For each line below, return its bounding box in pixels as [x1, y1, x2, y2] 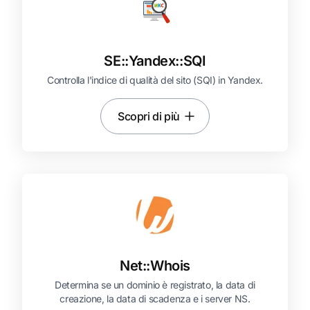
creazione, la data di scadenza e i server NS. [60, 293, 250, 304]
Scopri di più [118, 109, 180, 123]
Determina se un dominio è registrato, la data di [55, 279, 255, 291]
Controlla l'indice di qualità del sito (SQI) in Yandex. [47, 74, 263, 86]
